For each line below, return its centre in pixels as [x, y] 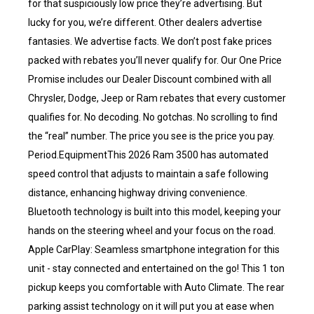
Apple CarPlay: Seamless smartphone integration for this [154, 250]
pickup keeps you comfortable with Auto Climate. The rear [156, 287]
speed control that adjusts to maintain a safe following [148, 174]
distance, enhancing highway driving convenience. [138, 193]
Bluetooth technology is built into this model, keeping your [155, 212]
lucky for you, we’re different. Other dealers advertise [145, 22]
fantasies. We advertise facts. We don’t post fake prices [150, 41]
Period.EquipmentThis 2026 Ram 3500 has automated [148, 155]
